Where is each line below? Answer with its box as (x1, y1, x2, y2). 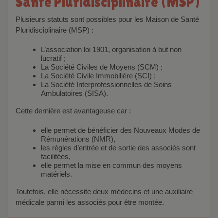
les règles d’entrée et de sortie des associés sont (41, 143, 196, 152)
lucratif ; (41, 54, 66, 62)
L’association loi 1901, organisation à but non (41, 45, 182, 54)
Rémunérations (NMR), (41, 134, 115, 143)
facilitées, (41, 152, 71, 161)
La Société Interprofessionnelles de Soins (41, 80, 172, 89)
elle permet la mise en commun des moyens (41, 161, 182, 169)
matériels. (41, 169, 72, 178)
